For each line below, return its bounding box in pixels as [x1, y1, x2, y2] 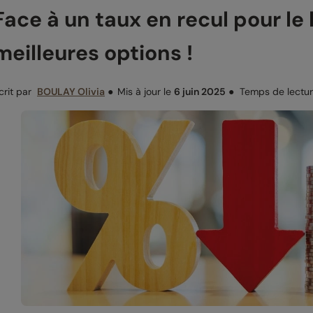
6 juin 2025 [174, 85, 226, 99]
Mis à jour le [117, 85, 174, 99]
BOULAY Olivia [37, 85, 105, 99]
